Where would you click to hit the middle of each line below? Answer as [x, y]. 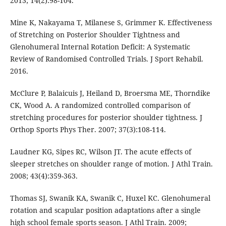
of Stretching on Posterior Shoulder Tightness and [95, 34]
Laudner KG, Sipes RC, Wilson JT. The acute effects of [100, 151]
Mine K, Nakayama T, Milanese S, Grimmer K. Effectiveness [111, 22]
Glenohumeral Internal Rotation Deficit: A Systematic [100, 46]
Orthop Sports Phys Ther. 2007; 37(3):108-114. [88, 129]
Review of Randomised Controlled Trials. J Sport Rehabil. [106, 59]
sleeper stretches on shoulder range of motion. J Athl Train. [111, 163]
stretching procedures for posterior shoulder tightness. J [106, 117]
